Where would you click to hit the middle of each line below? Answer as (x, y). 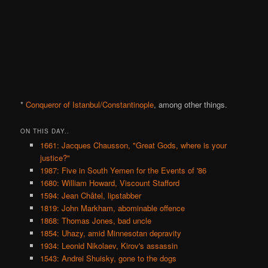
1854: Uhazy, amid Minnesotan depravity (110, 233)
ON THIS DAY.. (45, 131)
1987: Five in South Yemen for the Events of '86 (123, 170)
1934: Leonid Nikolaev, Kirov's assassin (109, 246)
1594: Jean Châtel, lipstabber (90, 196)
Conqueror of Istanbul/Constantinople (90, 105)
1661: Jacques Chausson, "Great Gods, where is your (133, 145)
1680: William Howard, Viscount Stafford (109, 183)
